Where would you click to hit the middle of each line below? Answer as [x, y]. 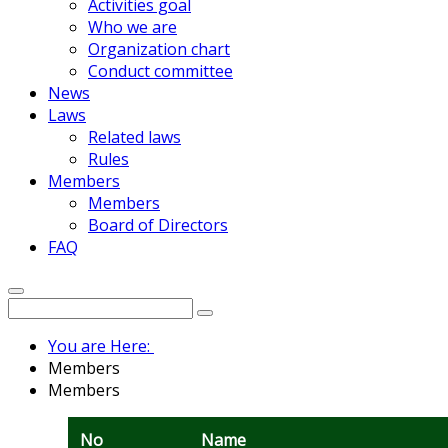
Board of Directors [158, 225]
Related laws [134, 137]
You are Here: [101, 346]
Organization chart [159, 49]
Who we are [132, 27]
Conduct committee [160, 71]
